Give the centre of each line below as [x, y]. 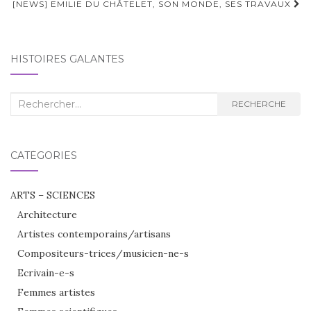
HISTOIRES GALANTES [67, 59]
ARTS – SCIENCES [53, 195]
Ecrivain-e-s [46, 272]
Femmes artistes [56, 292]
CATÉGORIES [44, 155]
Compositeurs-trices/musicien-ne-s [103, 253]
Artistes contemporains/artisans [94, 234]
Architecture [47, 214]
